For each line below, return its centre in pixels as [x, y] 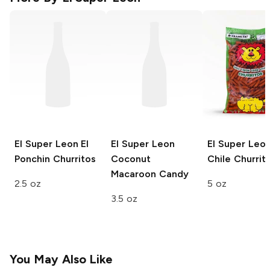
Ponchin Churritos [55, 159]
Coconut [131, 159]
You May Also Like [61, 259]
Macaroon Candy [150, 174]
